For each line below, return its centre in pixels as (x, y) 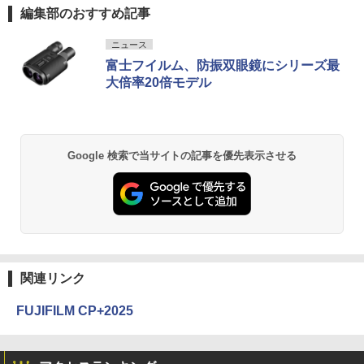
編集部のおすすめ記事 (85, 13)
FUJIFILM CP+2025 (75, 311)
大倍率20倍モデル (158, 82)
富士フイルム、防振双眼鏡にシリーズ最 (223, 65)
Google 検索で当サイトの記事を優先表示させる (182, 155)
